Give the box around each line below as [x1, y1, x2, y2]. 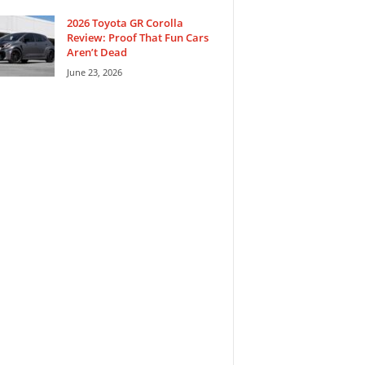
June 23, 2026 [66, 65, 122, 78]
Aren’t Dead [66, 44, 127, 59]
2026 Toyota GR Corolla [66, 15, 183, 30]
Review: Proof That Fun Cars [66, 29, 209, 45]
